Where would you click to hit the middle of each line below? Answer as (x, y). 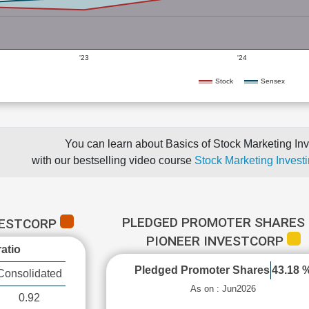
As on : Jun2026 (223, 289)
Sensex (273, 81)
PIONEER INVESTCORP (216, 241)
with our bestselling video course (113, 160)
